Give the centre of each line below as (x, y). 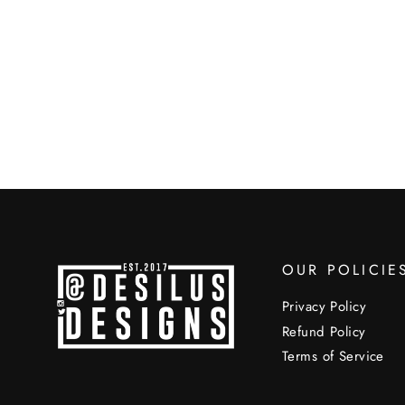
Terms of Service (333, 356)
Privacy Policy (324, 307)
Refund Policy (324, 331)
